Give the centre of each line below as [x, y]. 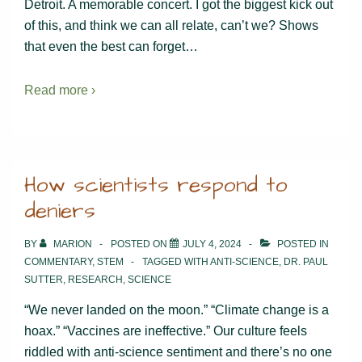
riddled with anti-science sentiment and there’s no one [178, 351]
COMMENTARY [58, 261]
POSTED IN [302, 244]
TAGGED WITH [176, 261]
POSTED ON [140, 244]
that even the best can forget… [111, 46]
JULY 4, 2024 [212, 244]
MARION [73, 244]
